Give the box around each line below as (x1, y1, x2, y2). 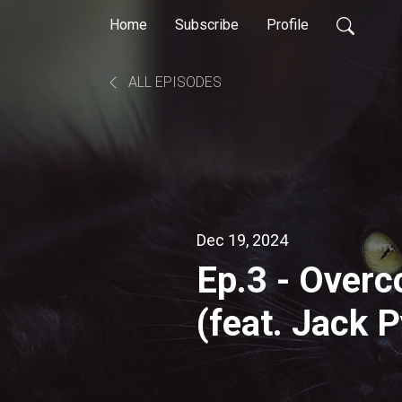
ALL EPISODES (125, 74, 222, 91)
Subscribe (175, 16, 239, 33)
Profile (267, 16, 309, 33)
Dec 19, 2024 (197, 230, 288, 249)
